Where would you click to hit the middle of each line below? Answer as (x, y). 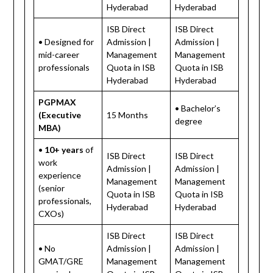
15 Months (128, 115)
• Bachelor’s (198, 108)
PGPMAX (58, 102)
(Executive (60, 115)
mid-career (59, 54)
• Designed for (66, 41)
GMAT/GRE (61, 261)
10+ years (64, 149)
